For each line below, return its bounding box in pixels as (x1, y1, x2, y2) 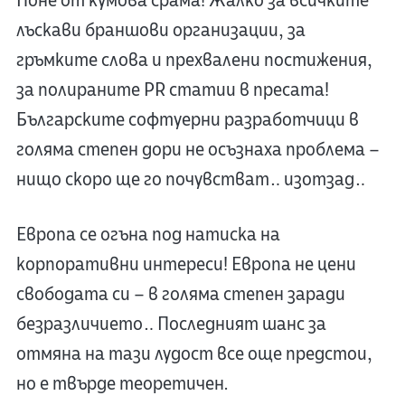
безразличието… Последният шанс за (15, 312, 326, 337)
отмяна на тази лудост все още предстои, (15, 342, 372, 367)
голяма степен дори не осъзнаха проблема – (15, 137, 380, 163)
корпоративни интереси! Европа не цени (15, 252, 356, 278)
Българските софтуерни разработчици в (15, 108, 359, 133)
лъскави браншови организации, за (15, 18, 306, 43)
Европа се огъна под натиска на (15, 222, 280, 248)
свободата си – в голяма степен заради (15, 282, 345, 307)
